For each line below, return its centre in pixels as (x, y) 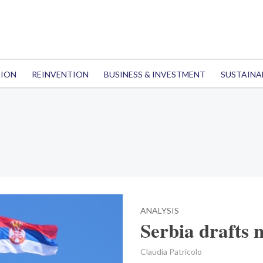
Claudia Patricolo (171, 252)
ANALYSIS (160, 210)
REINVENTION (60, 74)
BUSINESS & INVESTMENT (154, 74)
